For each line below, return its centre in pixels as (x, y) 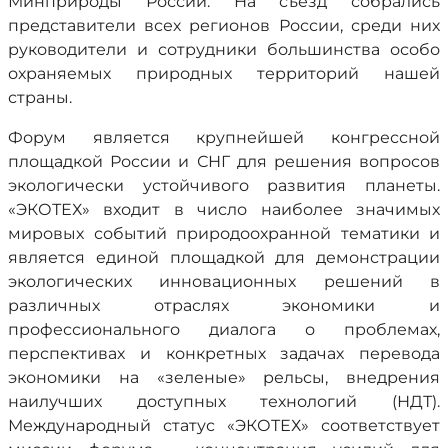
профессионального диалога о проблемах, (224, 329)
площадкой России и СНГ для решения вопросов (224, 161)
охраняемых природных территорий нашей (224, 73)
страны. (40, 97)
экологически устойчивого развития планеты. (224, 185)
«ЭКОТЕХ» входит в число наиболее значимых (224, 209)
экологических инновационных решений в (224, 281)
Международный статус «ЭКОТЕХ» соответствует (224, 425)
